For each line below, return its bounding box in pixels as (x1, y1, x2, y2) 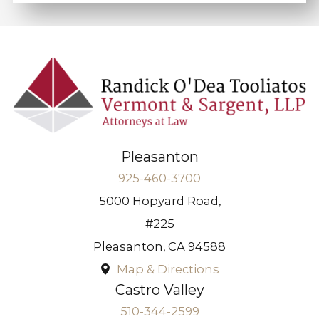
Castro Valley (115, 281, 204, 298)
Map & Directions (117, 261, 220, 276)
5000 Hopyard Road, (98, 193, 221, 208)
